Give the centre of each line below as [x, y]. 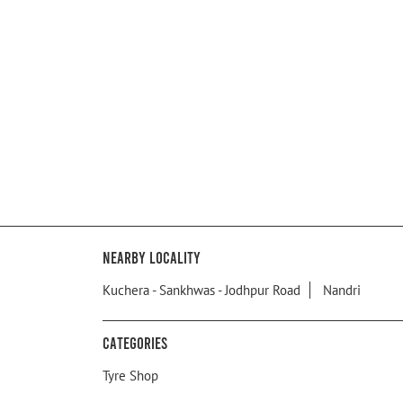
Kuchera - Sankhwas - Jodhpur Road [201, 291]
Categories [135, 343]
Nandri [342, 291]
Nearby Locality [152, 258]
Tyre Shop [130, 376]
